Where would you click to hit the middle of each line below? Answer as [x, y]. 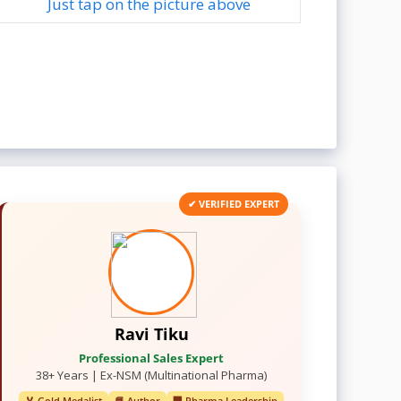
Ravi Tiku [151, 334]
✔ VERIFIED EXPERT [234, 204]
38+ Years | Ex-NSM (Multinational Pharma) [151, 375]
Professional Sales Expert [151, 358]
